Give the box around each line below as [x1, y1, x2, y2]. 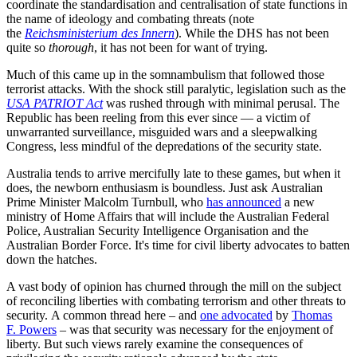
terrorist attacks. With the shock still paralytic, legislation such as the [6, 81, 346, 96]
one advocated [200, 308, 273, 322]
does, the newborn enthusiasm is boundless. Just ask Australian [6, 180, 323, 194]
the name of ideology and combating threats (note [6, 11, 254, 25]
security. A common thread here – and [6, 308, 200, 322]
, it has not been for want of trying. [94, 40, 268, 54]
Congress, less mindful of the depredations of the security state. [6, 139, 322, 153]
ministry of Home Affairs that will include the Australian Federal [6, 209, 329, 223]
